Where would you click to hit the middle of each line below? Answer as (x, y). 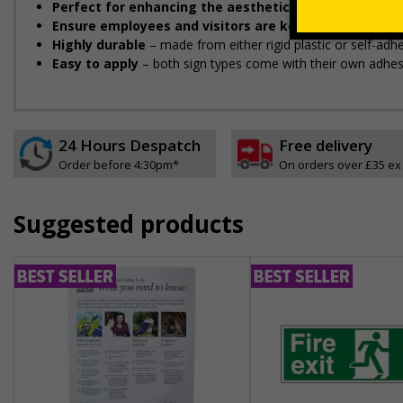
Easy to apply (95, 63)
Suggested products (129, 224)
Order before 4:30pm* (119, 165)
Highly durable (99, 45)
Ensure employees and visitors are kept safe (198, 26)
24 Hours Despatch (130, 145)
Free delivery (325, 145)
